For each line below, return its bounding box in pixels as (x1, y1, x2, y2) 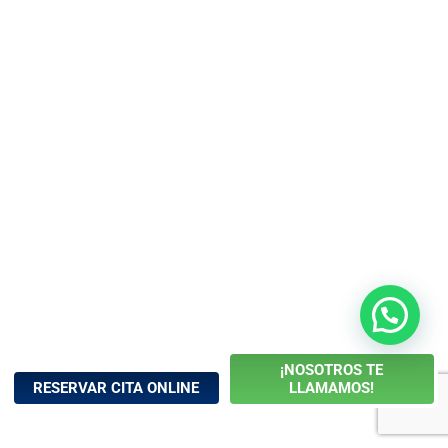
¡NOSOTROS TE (280, 360, 384, 379)
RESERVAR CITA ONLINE (33, 378, 200, 397)
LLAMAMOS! (289, 378, 375, 397)
